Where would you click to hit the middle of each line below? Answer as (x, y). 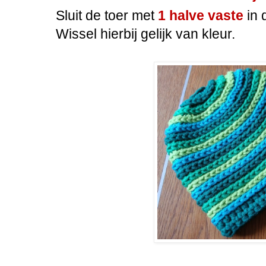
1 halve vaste (202, 15)
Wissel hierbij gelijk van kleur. (145, 34)
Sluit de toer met (107, 15)
